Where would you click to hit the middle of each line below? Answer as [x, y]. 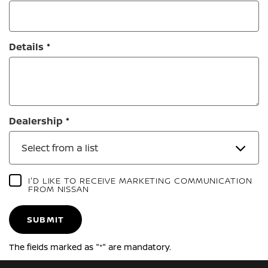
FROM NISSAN [59, 189]
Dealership [36, 121]
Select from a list [60, 148]
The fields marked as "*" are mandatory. [90, 247]
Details [26, 47]
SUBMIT [46, 219]
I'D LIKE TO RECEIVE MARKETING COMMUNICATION [140, 180]
